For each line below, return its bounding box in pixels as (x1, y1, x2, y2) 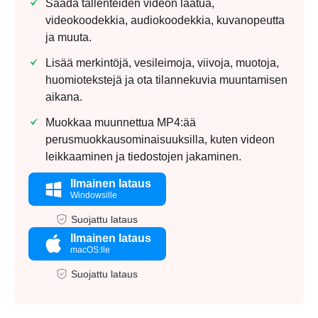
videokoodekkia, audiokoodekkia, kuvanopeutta (45, 14, 285, 27)
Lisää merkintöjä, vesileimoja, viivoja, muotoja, (45, 57, 279, 70)
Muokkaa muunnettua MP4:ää (45, 116, 196, 129)
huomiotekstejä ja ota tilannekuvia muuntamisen (45, 74, 287, 87)
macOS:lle (70, 245, 110, 256)
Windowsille (70, 190, 117, 201)
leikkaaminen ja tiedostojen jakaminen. (45, 150, 241, 163)
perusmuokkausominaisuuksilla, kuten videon (45, 133, 275, 146)
